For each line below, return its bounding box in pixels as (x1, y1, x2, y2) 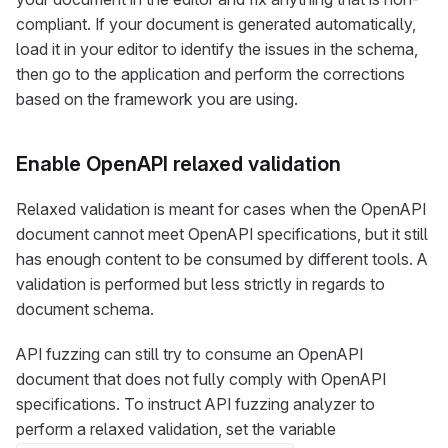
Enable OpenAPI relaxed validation (16, 152, 341, 176)
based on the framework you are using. (16, 89, 298, 109)
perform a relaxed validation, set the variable (16, 419, 336, 439)
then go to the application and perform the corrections (16, 64, 405, 84)
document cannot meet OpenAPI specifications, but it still (16, 224, 428, 244)
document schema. (16, 299, 154, 319)
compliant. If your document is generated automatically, (16, 14, 416, 34)
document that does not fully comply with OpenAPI (16, 369, 386, 389)
